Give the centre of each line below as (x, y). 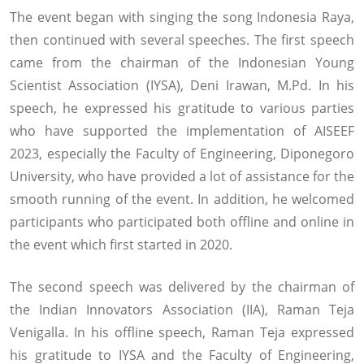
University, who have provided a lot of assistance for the (182, 177)
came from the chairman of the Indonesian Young (182, 63)
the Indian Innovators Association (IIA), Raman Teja (182, 310)
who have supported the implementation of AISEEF (182, 131)
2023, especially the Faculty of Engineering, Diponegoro (182, 154)
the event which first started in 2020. (121, 245)
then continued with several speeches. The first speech (182, 40)
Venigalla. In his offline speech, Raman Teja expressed (182, 333)
